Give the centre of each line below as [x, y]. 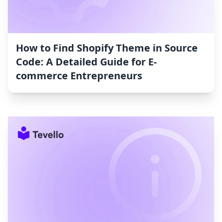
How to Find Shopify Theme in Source [107, 48]
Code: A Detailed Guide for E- [86, 62]
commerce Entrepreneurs [79, 76]
